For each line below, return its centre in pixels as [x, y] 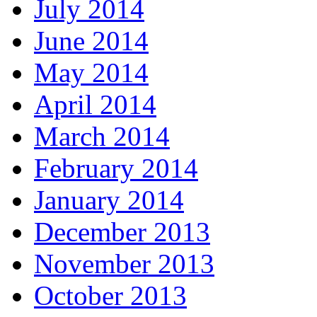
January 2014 [109, 200]
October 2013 [110, 296]
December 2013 [122, 232]
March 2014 [102, 137]
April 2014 [95, 105]
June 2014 [91, 41]
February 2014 [116, 168]
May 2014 [91, 73]
